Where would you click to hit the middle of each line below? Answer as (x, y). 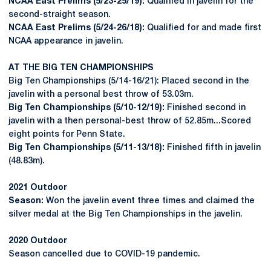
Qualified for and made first (204, 28)
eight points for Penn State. (67, 135)
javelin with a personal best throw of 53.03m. (102, 95)
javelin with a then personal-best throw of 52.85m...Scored (130, 121)
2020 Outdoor (38, 241)
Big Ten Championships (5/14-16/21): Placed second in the (129, 81)
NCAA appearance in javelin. (66, 41)
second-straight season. (60, 15)
